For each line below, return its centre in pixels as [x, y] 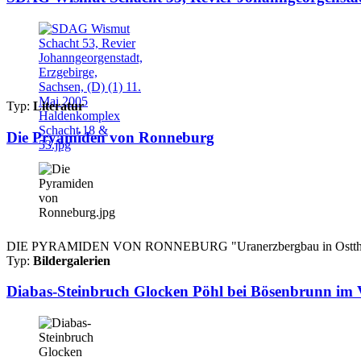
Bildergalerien [72, 260]
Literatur [58, 106]
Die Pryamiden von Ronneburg [110, 137]
